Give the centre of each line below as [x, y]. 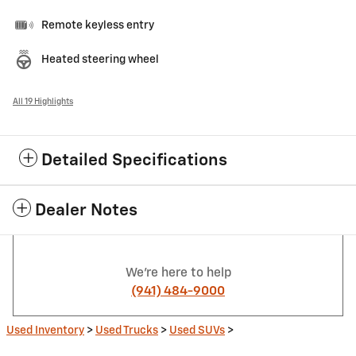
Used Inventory [45, 330]
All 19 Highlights [43, 101]
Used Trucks [127, 330]
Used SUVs [197, 330]
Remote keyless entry [98, 25]
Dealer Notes [86, 211]
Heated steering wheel [100, 59]
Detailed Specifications [134, 161]
